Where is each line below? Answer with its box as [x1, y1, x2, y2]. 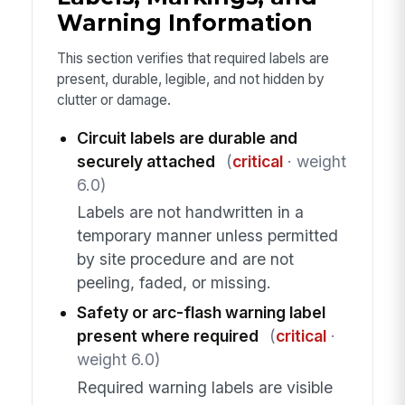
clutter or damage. [56, 91, 171, 109]
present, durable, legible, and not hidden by [56, 71, 325, 89]
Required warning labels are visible [76, 377, 333, 397]
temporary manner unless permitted [76, 226, 338, 246]
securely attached [76, 151, 215, 171]
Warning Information [56, 9, 313, 37]
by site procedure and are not [76, 250, 294, 269]
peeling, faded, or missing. [76, 273, 271, 293]
